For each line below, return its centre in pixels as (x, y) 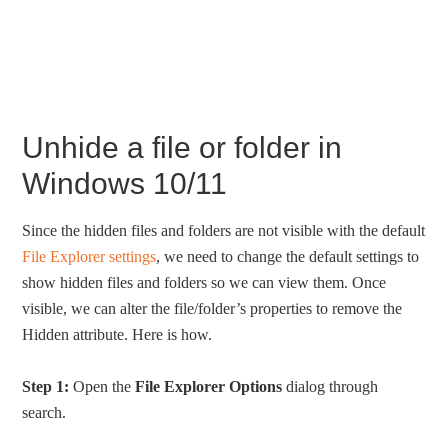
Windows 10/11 (125, 183)
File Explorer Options (209, 386)
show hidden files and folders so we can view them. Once (204, 282)
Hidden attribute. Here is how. (117, 334)
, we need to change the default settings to (288, 256)
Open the (102, 386)
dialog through (330, 386)
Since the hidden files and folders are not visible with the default (224, 230)
